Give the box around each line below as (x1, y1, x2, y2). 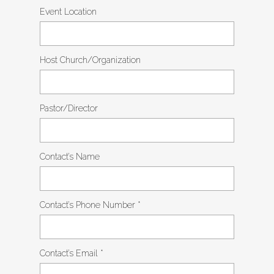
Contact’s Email (40, 248, 100, 258)
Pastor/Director (40, 103, 98, 113)
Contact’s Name (40, 152, 100, 161)
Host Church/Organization (40, 55, 141, 65)
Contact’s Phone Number (40, 200, 138, 210)
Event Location (40, 7, 97, 17)
